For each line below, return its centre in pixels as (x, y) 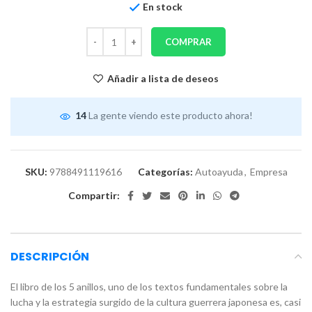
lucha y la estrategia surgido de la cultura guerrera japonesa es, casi (156, 302)
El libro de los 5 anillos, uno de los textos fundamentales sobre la (149, 286)
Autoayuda (219, 171)
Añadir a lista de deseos (163, 79)
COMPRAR (188, 42)
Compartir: (94, 195)
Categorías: (165, 171)
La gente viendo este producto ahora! (170, 116)
